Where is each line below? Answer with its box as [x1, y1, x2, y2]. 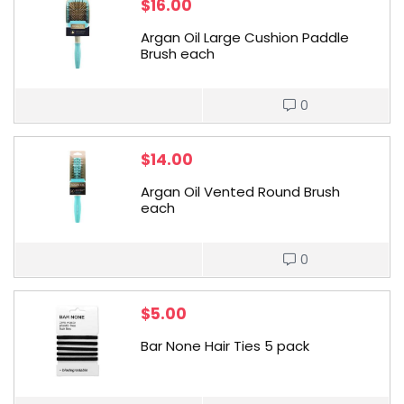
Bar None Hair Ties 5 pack [141, 336, 309, 355]
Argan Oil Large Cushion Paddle [141, 28, 349, 47]
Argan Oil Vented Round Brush [141, 182, 340, 201]
